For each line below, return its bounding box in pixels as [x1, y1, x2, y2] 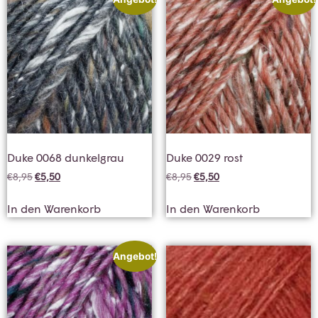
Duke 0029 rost [166, 150, 243, 164]
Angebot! [112, 250, 157, 262]
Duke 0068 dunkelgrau [7, 150, 124, 164]
